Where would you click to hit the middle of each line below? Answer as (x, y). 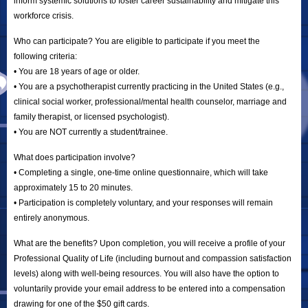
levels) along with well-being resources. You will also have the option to (146, 273)
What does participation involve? (75, 157)
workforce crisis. (44, 15)
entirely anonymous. (52, 218)
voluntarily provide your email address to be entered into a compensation (150, 288)
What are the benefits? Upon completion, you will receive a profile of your (150, 243)
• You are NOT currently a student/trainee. (91, 132)
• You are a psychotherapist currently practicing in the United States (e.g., (149, 86)
